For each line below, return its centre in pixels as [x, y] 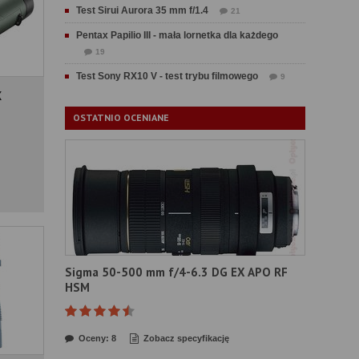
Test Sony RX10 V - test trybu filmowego [167, 76]
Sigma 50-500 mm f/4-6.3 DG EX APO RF [176, 272]
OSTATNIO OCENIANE [121, 117]
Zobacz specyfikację [186, 338]
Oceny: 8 [97, 338]
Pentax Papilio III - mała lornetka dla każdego [177, 35]
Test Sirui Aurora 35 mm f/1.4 [142, 10]
